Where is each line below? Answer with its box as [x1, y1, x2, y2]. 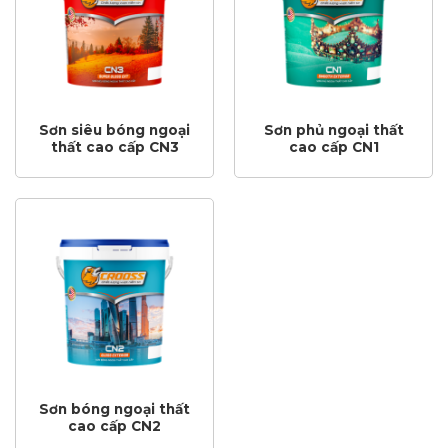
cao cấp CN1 [288, 139, 379, 156]
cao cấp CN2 [68, 418, 161, 435]
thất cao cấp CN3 [50, 139, 179, 156]
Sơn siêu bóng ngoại [39, 122, 190, 139]
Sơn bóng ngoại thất [39, 401, 190, 418]
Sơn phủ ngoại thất [263, 122, 404, 139]
